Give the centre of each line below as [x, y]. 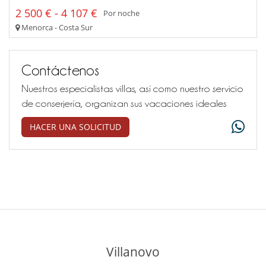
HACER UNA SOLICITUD [75, 126]
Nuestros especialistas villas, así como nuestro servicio [132, 88]
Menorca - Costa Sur [56, 27]
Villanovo [133, 251]
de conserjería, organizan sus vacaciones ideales [124, 103]
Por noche [121, 13]
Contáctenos [60, 70]
